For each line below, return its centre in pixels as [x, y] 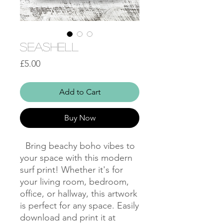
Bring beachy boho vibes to [77, 146]
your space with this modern [76, 158]
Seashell [49, 47]
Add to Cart [80, 92]
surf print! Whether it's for [71, 170]
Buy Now [80, 118]
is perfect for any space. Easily [79, 206]
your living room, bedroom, [74, 182]
